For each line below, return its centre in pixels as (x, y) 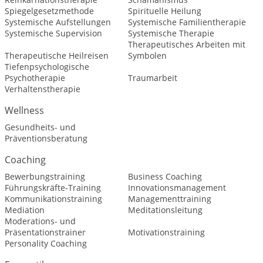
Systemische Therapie (171, 33)
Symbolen (147, 56)
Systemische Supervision (53, 33)
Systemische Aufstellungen (58, 22)
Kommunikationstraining (53, 199)
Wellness (24, 111)
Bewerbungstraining (45, 177)
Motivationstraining (166, 232)
